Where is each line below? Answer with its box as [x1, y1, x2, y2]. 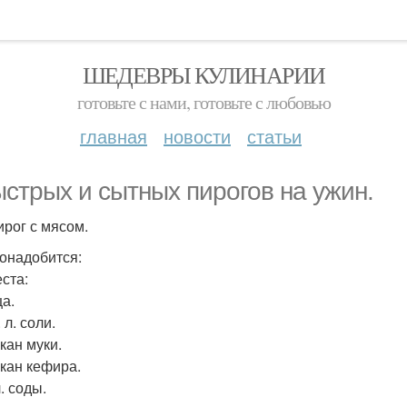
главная [80, 123, 147, 149]
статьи [247, 123, 302, 149]
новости [164, 123, 231, 149]
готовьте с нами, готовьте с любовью [76, 90, 331, 114]
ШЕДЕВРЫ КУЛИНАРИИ [82, 59, 325, 90]
